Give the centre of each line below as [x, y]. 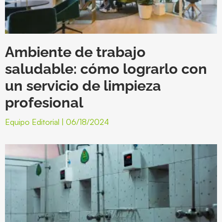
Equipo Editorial [33, 122]
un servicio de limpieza [83, 86]
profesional [44, 103]
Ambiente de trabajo [75, 52]
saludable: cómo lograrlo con [106, 69]
